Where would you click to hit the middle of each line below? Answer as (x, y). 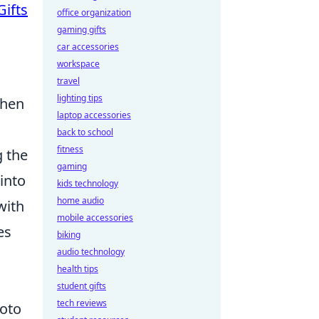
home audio (80, 200)
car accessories (88, 47)
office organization (94, 12)
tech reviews (82, 303)
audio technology (91, 252)
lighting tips (80, 98)
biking (69, 235)
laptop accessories (94, 115)
